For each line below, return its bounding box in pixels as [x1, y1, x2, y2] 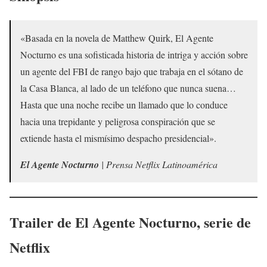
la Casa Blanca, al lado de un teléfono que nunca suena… [20, 81, 236, 94]
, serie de [197, 211, 251, 232]
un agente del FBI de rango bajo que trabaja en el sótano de [20, 64, 243, 77]
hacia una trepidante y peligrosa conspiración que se [20, 114, 215, 128]
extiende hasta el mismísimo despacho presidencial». [20, 131, 216, 144]
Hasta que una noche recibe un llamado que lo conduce [20, 98, 228, 111]
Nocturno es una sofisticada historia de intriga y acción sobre [20, 48, 248, 61]
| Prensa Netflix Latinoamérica [99, 157, 218, 170]
